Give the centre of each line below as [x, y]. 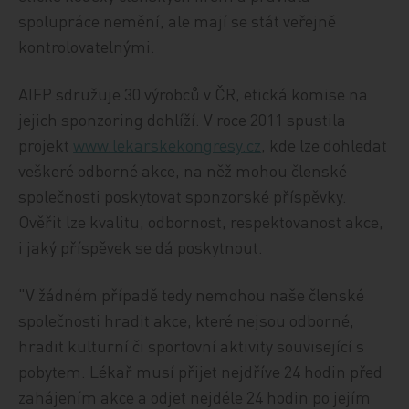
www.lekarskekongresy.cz [168, 145]
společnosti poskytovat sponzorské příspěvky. [183, 196]
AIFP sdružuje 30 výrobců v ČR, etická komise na [194, 94]
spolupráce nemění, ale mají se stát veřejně [178, 21]
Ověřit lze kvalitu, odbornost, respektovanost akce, [201, 221]
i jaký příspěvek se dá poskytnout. [141, 247]
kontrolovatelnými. [87, 46]
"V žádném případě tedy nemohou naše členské [192, 294]
